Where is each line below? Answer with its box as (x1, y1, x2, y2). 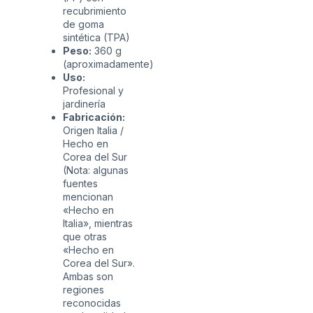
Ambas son (63, 270, 113, 282)
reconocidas (63, 296, 121, 309)
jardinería (63, 97, 105, 110)
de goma (63, 17, 104, 30)
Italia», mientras (63, 217, 133, 229)
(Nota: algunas (63, 163, 129, 176)
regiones (63, 283, 104, 296)
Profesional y (63, 84, 124, 96)
